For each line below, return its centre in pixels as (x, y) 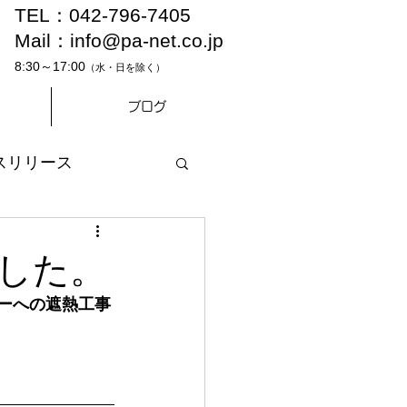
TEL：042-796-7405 (103, 15)
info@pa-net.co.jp (147, 40)
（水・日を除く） (125, 67)
